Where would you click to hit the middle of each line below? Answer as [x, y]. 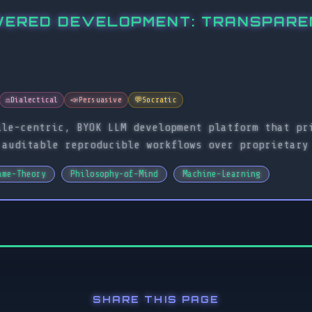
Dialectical [34, 100]
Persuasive [100, 100]
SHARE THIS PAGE [156, 299]
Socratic [159, 100]
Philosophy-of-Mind [114, 174]
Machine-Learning [221, 174]
